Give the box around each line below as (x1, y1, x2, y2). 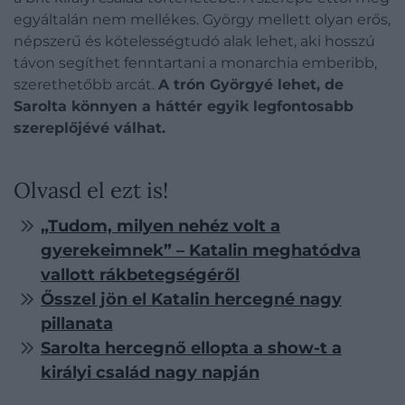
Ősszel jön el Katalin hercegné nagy (41, 289, 342, 310)
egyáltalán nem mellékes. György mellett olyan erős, (14, 11, 391, 29)
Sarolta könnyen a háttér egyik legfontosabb (14, 98, 353, 116)
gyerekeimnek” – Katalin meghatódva (41, 240, 361, 261)
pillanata (41, 314, 113, 334)
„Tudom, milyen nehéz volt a (41, 216, 280, 237)
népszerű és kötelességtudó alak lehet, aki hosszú (14, 33, 375, 51)
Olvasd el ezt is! (14, 176, 168, 205)
